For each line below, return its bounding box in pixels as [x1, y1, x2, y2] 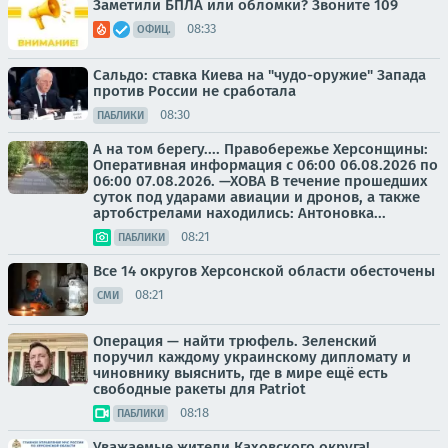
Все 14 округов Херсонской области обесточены [93, 261, 435, 280]
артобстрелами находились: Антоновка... [93, 203, 386, 222]
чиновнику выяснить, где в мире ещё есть [93, 363, 388, 382]
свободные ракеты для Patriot [93, 379, 306, 398]
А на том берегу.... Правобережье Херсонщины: [93, 139, 428, 158]
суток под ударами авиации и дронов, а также [93, 187, 420, 206]
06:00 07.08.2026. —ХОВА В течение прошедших [93, 171, 428, 190]
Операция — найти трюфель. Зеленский [93, 331, 377, 350]
